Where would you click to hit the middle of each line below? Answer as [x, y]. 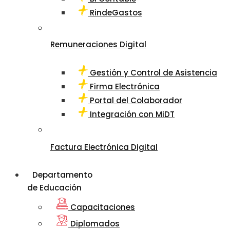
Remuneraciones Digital [98, 45]
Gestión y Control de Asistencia [152, 73]
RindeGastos [115, 13]
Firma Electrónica [124, 87]
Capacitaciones [102, 207]
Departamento [62, 175]
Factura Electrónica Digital [104, 147]
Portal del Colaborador [135, 100]
